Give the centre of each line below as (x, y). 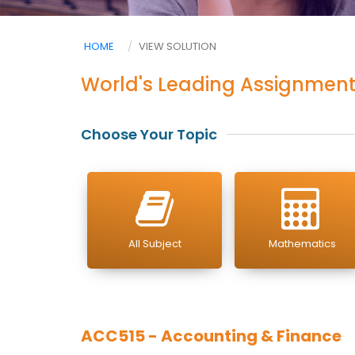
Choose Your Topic (149, 134)
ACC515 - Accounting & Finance (211, 336)
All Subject (155, 244)
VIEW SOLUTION (177, 46)
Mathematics (302, 244)
